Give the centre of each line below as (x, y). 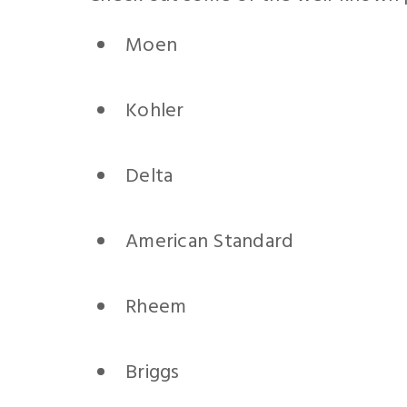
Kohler (155, 111)
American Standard (210, 242)
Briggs (153, 373)
